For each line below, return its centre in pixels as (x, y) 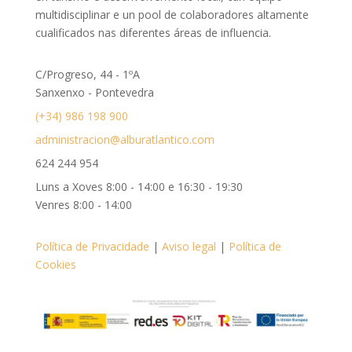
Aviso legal (189, 246)
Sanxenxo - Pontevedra (94, 92)
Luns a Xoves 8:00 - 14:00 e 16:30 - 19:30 (139, 187)
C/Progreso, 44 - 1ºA (87, 74)
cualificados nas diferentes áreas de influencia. (153, 33)
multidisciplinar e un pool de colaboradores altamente (172, 15)
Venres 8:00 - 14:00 (83, 205)
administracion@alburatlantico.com (125, 139)
